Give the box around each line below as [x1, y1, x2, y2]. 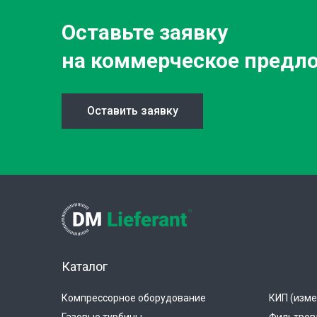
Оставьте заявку [62, 19, 228, 45]
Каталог [62, 258, 108, 274]
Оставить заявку [86, 103, 178, 117]
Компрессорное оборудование [62, 292, 206, 304]
